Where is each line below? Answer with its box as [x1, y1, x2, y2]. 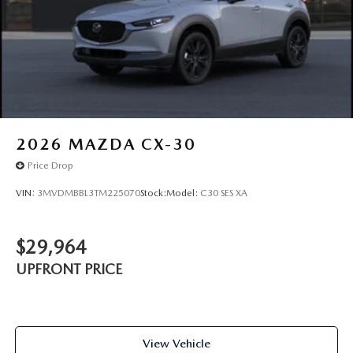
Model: [166, 187, 200, 199]
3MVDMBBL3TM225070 [37, 187, 140, 199]
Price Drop [28, 160, 73, 172]
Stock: [140, 187, 166, 199]
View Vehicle [143, 336, 210, 351]
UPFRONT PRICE [16, 261, 122, 278]
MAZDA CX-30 [69, 134, 196, 154]
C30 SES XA [200, 187, 247, 199]
